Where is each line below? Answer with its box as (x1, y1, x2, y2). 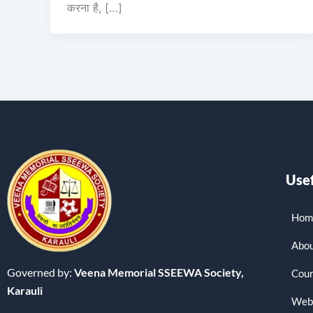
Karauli (7, 283, 43, 297)
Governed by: (7, 265, 72, 279)
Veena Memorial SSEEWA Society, (72, 265, 244, 279)
